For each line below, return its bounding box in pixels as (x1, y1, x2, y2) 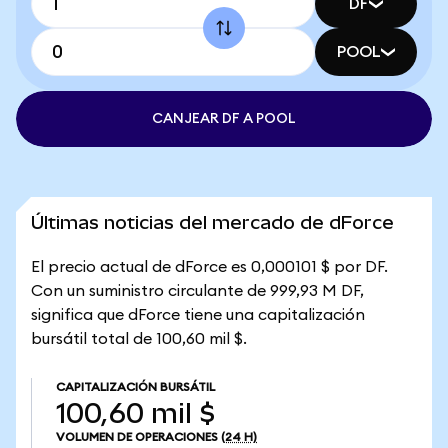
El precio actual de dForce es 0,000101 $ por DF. (31, 259, 388, 275)
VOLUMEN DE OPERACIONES (56, 431, 218, 443)
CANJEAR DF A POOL (152, 112, 296, 126)
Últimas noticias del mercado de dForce (31, 212, 394, 233)
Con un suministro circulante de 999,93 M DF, (31, 283, 364, 299)
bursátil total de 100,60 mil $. (31, 331, 247, 347)
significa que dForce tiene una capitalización (31, 307, 365, 323)
